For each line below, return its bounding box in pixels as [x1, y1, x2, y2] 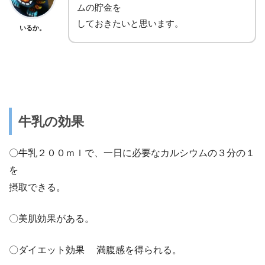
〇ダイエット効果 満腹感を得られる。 [9, 245, 182, 256]
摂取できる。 [9, 182, 66, 193]
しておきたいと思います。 [77, 18, 183, 29]
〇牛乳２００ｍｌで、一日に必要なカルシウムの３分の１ [9, 148, 255, 159]
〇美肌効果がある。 [9, 214, 94, 224]
